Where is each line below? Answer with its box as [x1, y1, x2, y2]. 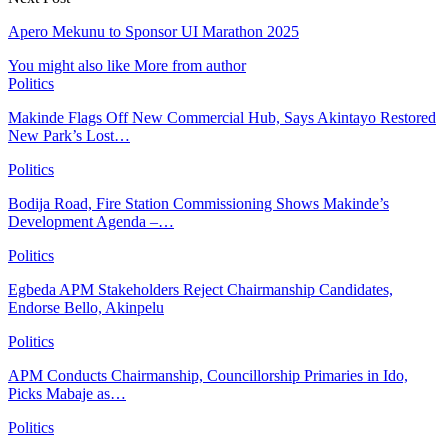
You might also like [8, 56, 130, 74]
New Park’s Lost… [8, 126, 130, 144]
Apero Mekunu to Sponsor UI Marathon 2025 [8, 22, 299, 40]
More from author [134, 56, 246, 74]
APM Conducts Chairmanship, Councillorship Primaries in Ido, [8, 366, 408, 384]
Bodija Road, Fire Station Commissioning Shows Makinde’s [8, 194, 389, 212]
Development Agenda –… [8, 212, 174, 230]
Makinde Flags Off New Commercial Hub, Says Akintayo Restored [8, 108, 436, 126]
